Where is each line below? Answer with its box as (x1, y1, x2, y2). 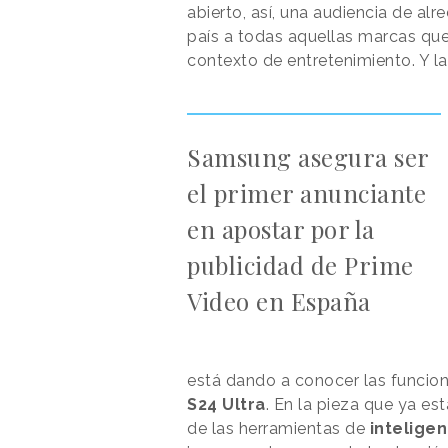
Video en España (187, 284, 371, 317)
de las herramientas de (187, 418, 365, 438)
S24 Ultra (187, 394, 266, 414)
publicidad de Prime (187, 248, 414, 281)
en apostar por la (187, 212, 375, 245)
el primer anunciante (187, 176, 426, 209)
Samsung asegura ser (187, 140, 429, 173)
